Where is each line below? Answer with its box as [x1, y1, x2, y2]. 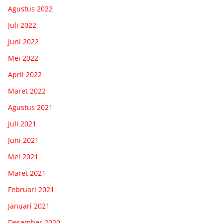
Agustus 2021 [8, 102, 53, 112]
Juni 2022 [8, 36, 39, 46]
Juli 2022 [8, 20, 36, 30]
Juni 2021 [8, 135, 39, 145]
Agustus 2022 [8, 3, 53, 13]
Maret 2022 [8, 86, 46, 96]
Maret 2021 [8, 168, 46, 178]
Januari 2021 [8, 201, 50, 211]
